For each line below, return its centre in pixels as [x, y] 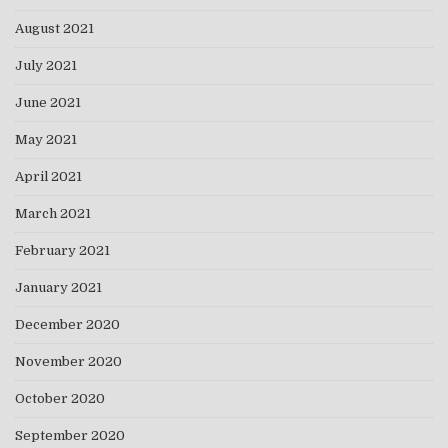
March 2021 [53, 213]
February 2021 [62, 250]
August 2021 [54, 28]
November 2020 [68, 361]
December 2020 [67, 324]
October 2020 [60, 398]
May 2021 [46, 139]
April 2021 [48, 176]
